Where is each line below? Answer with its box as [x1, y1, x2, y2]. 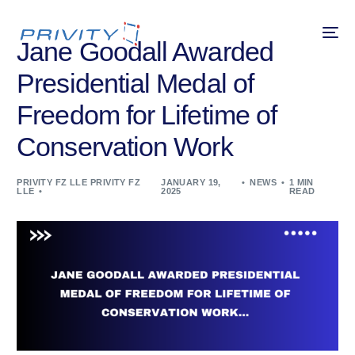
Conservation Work [17, 132, 233, 162]
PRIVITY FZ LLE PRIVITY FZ [17, 177, 141, 187]
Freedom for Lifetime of [17, 100, 277, 130]
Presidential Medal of [17, 68, 254, 98]
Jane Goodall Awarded [17, 36, 273, 67]
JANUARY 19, [161, 177, 221, 187]
